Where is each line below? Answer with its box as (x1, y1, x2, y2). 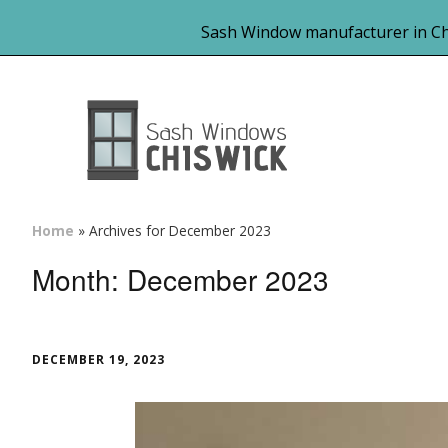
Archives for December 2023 (89, 221, 271, 240)
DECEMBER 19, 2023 (32, 351, 165, 368)
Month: (32, 259, 127, 299)
